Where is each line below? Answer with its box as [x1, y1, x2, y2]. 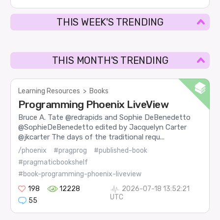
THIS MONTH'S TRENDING [52, 55, 168, 67]
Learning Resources [18, 87, 81, 96]
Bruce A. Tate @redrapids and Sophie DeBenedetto [18, 113, 191, 122]
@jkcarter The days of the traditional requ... [18, 133, 165, 142]
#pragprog [54, 146, 87, 155]
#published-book [94, 146, 148, 155]
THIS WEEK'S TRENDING [56, 16, 164, 28]
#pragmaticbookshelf [18, 158, 88, 166]
